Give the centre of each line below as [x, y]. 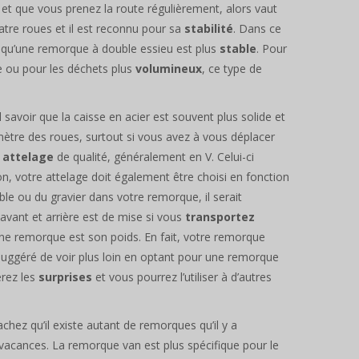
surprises [65, 276]
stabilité [209, 28]
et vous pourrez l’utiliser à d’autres [182, 276]
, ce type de [232, 68]
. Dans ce [257, 28]
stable [238, 48]
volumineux [169, 68]
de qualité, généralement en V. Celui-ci [154, 156]
